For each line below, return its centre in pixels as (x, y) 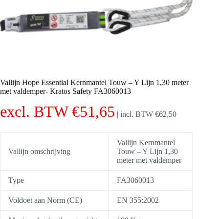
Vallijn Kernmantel (146, 143)
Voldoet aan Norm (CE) (45, 200)
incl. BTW (138, 114)
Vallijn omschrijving (39, 152)
